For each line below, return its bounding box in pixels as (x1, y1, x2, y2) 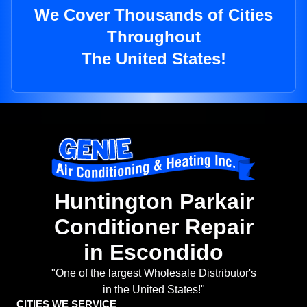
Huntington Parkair (53, 189, 254, 214)
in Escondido (84, 240, 223, 265)
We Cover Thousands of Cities (34, 5, 273, 25)
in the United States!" (102, 284, 205, 296)
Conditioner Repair (53, 214, 254, 240)
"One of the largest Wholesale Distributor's (51, 267, 256, 280)
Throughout (106, 27, 201, 47)
